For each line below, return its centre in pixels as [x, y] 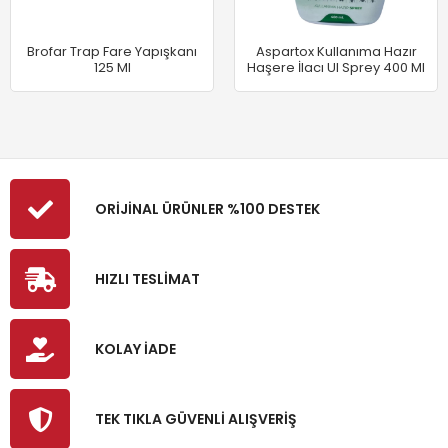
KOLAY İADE [135, 348]
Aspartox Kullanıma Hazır [336, 51]
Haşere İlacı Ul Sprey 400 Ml [336, 67]
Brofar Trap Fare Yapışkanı [112, 51]
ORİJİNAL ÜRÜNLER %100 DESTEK [207, 208]
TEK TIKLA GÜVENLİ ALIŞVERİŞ [196, 418]
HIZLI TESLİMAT [147, 278]
